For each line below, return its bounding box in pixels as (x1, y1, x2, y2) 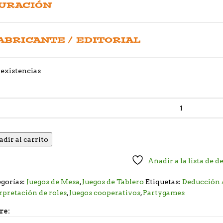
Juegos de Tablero (82, 178, 144, 186)
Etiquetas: (145, 178, 181, 186)
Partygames (143, 189, 185, 197)
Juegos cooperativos (69, 189, 141, 197)
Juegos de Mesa (26, 178, 80, 186)
